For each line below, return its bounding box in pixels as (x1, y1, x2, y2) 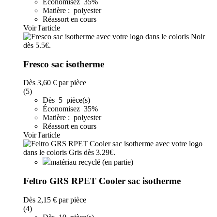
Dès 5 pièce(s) (43, 96, 90, 105)
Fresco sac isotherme (23, 59, 104, 69)
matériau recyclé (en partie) (50, 158, 133, 167)
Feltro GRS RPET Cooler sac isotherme (23, 176, 181, 186)
